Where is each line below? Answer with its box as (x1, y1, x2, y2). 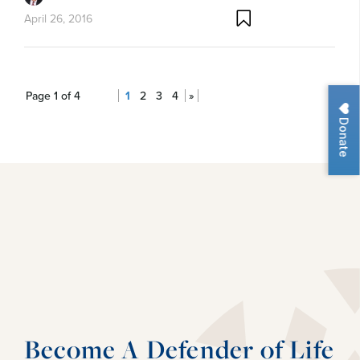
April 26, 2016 (24, 10, 92, 27)
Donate (337, 114, 351, 158)
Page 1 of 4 (26, 88, 80, 104)
